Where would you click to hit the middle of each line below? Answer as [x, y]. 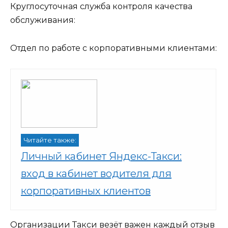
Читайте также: [50, 140]
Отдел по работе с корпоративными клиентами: [113, 48]
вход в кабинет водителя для [96, 173]
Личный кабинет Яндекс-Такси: [101, 156]
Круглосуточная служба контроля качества [101, 7]
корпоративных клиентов [86, 191]
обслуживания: [43, 20]
